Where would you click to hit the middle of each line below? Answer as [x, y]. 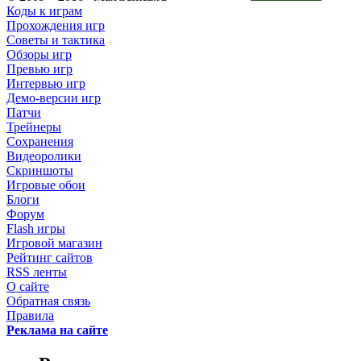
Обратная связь [48, 301]
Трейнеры [34, 127]
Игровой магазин [54, 243]
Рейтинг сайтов [50, 257]
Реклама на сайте [57, 330]
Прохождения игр [56, 25]
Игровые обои [46, 185]
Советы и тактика [56, 40]
